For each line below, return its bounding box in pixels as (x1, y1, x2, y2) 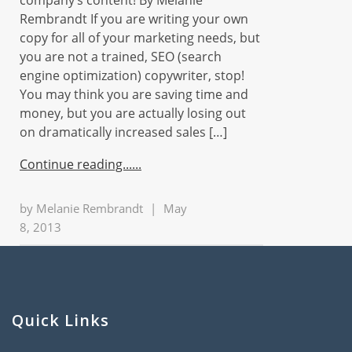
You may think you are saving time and (20, 86, 248, 103)
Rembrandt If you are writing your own (20, 10, 248, 27)
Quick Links (12, 310, 109, 331)
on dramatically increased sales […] (20, 123, 227, 141)
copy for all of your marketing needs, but (20, 29, 260, 46)
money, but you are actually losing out (20, 104, 246, 122)
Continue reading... (20, 156, 132, 173)
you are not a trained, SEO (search (20, 48, 222, 65)
